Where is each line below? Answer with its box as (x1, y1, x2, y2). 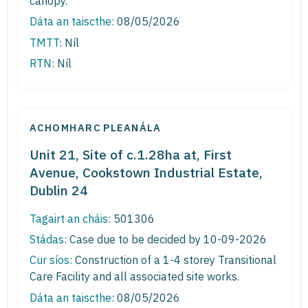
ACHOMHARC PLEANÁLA (30, 120, 162, 134)
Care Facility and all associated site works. (30, 269, 239, 284)
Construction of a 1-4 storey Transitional (72, 253, 276, 267)
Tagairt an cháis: (30, 211, 111, 225)
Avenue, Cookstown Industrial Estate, (30, 163, 263, 181)
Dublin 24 (30, 181, 88, 199)
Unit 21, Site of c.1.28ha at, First (30, 145, 232, 163)
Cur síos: (30, 253, 72, 267)
